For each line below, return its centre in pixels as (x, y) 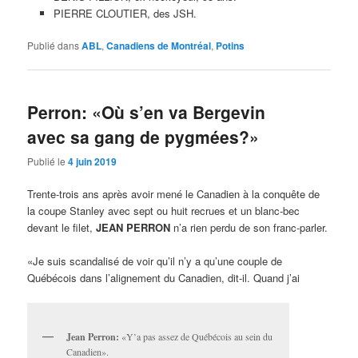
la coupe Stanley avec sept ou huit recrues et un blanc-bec (164, 210)
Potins (231, 46)
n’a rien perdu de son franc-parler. (249, 227)
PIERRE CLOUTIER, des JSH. (125, 14)
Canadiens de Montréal (159, 46)
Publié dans (54, 46)
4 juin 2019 (93, 161)
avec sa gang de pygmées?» (143, 136)
